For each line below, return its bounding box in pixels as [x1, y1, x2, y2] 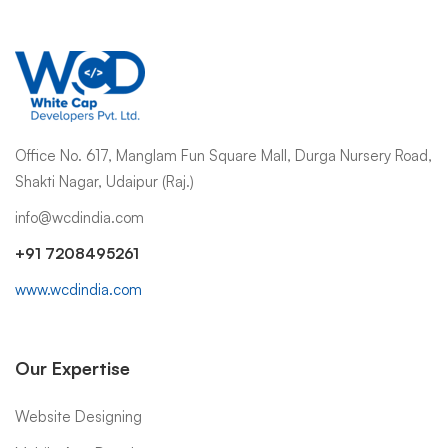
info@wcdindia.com [15, 207, 144, 227]
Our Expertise [15, 356, 130, 379]
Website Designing [15, 406, 142, 426]
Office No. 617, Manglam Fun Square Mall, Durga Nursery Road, [15, 145, 432, 165]
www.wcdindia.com [15, 279, 142, 299]
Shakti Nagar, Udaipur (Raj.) [15, 171, 194, 191]
